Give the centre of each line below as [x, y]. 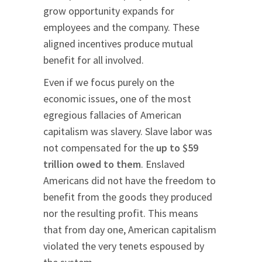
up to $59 [177, 148]
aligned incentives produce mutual [118, 44]
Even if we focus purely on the [109, 82]
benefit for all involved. [94, 60]
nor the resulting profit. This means [121, 213]
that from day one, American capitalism [130, 230]
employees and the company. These [121, 27]
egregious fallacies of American [112, 115]
